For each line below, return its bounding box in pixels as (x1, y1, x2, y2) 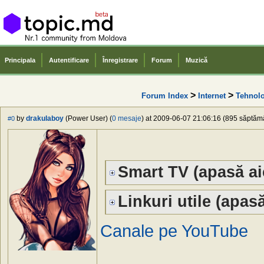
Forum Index (141, 91, 188, 100)
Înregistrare (103, 57, 138, 64)
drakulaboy (26, 114, 64, 123)
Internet (197, 91, 226, 100)
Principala (5, 57, 35, 64)
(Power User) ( (64, 114, 112, 123)
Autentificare (49, 57, 89, 64)
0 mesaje (112, 114, 141, 123)
